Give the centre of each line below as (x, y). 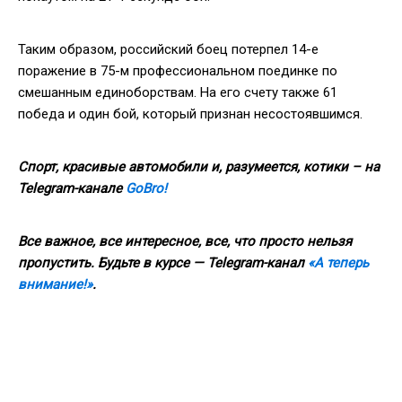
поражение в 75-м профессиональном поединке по (178, 70)
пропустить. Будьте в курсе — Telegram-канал (163, 262)
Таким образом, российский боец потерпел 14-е (168, 49)
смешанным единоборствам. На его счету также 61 (178, 92)
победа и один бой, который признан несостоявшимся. (190, 114)
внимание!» (55, 284)
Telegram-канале (72, 188)
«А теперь (338, 262)
